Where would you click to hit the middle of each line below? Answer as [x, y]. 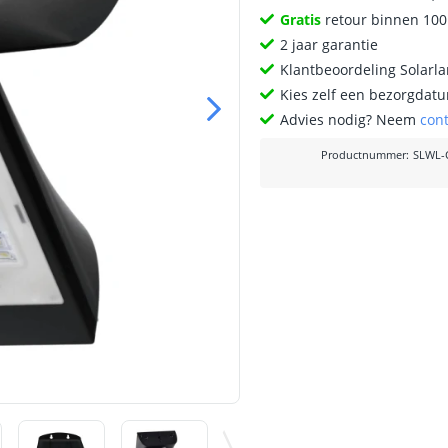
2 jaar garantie [329, 44]
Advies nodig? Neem [350, 119]
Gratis [301, 19]
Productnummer [364, 155]
